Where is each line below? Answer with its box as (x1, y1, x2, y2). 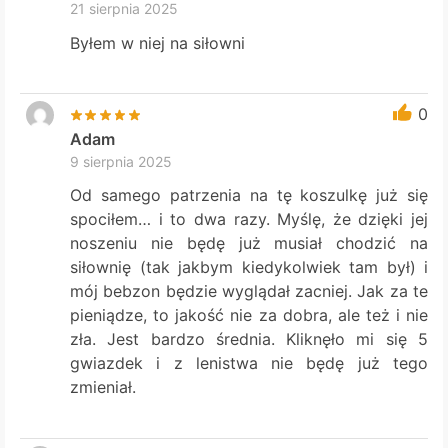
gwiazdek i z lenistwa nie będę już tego (70, 353, 428, 374)
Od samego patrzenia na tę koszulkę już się (70, 185, 428, 206)
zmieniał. (70, 377, 137, 398)
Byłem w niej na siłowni (70, 32, 246, 53)
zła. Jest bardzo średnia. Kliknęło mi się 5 (70, 329, 428, 350)
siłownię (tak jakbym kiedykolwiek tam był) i (70, 257, 428, 278)
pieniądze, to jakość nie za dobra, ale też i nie (70, 305, 428, 326)
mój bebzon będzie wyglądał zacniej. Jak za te (70, 281, 428, 302)
